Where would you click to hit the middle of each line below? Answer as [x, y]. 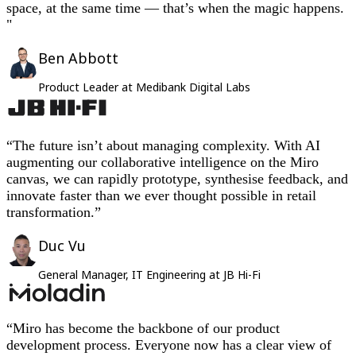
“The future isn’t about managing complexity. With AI [163, 145]
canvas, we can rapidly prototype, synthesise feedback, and [177, 178]
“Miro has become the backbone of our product [143, 329]
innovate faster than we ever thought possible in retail [161, 195]
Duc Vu [62, 245]
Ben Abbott [78, 58]
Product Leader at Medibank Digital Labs [144, 87]
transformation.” [54, 212]
